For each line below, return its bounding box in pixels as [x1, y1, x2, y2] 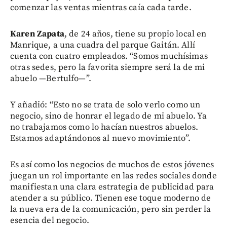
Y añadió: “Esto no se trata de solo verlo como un [10, 99, 201, 111]
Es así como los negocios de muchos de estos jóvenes [10, 159, 214, 171]
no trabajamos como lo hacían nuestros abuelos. [10, 122, 198, 133]
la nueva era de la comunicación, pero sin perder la [10, 204, 211, 215]
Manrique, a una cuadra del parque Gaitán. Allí [10, 40, 195, 51]
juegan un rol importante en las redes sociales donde [10, 170, 217, 182]
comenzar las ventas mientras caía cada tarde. [10, 2, 192, 14]
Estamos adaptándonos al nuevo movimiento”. [10, 133, 191, 144]
